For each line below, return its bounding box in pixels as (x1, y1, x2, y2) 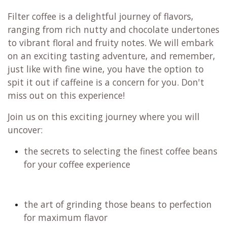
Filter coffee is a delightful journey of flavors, (8, 10, 194, 23)
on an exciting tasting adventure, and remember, (8, 50, 215, 62)
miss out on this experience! (8, 89, 125, 102)
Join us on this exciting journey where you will (8, 110, 200, 123)
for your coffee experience (24, 158, 130, 171)
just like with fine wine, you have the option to (8, 63, 204, 75)
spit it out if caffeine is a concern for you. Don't (8, 76, 204, 89)
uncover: (8, 124, 43, 136)
